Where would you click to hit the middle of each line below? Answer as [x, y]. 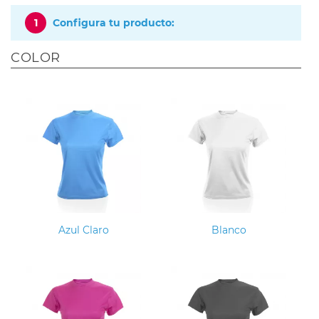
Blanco [229, 230]
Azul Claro [83, 230]
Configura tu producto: [114, 23]
